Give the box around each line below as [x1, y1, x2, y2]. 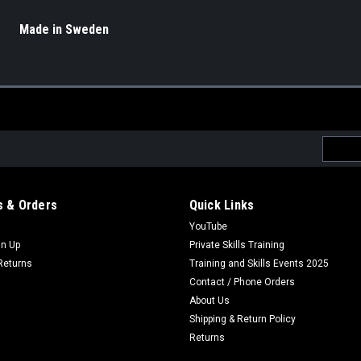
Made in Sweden [19, 22, 109, 38]
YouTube [189, 221, 227, 232]
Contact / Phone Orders [189, 276, 295, 288]
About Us [189, 295, 230, 306]
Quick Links [189, 197, 255, 213]
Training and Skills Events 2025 [189, 258, 329, 269]
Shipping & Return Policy [189, 313, 296, 325]
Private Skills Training [189, 239, 284, 251]
